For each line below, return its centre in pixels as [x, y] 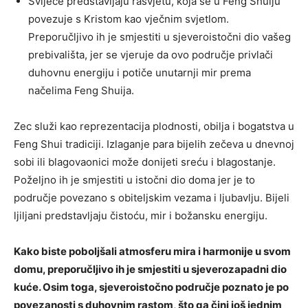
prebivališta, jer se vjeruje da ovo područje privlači [151, 55]
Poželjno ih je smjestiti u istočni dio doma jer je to [134, 180]
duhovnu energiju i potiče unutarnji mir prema [140, 73]
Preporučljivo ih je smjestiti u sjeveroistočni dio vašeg [159, 37]
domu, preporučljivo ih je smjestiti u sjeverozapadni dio [150, 269]
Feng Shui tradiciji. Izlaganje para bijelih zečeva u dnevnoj [154, 144]
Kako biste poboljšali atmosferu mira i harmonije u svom [152, 252]
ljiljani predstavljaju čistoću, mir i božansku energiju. [141, 216]
